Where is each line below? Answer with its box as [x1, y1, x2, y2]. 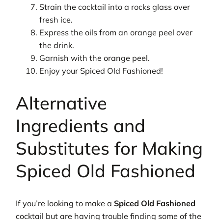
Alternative [16, 92, 107, 114]
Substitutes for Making [16, 137, 203, 160]
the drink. [39, 40, 75, 51]
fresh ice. [39, 15, 73, 25]
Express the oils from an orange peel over [39, 27, 193, 38]
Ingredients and [16, 114, 145, 137]
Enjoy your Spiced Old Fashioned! [39, 66, 164, 76]
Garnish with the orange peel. [39, 53, 150, 63]
